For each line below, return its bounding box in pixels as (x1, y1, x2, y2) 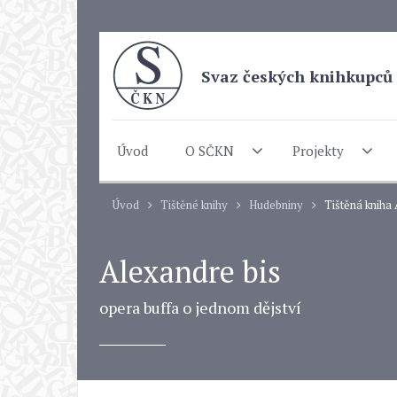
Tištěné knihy (160, 197, 228, 213)
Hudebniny (249, 197, 303, 213)
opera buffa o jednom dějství (99, 297, 301, 318)
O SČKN (185, 141, 234, 160)
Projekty (292, 141, 344, 160)
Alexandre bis (99, 252, 281, 292)
